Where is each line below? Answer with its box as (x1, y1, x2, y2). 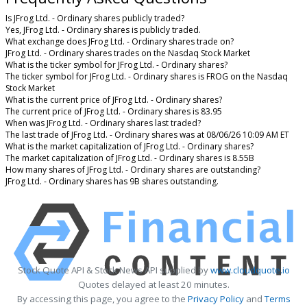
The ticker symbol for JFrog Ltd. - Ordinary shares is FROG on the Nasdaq (5, 71, 288, 83)
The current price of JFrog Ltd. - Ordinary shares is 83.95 (5, 106, 222, 118)
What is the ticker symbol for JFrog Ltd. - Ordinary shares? (5, 59, 228, 71)
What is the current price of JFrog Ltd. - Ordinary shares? (5, 94, 222, 106)
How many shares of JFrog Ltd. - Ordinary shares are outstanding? (5, 164, 260, 176)
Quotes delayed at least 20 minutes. (77, 278, 230, 291)
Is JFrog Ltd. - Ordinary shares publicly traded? (5, 12, 184, 25)
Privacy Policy (187, 293, 244, 306)
